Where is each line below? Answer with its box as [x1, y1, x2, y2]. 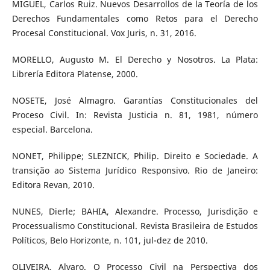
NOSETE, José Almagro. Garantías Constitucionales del [11, 94, 259, 106]
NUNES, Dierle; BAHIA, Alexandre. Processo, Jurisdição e [11, 205, 259, 217]
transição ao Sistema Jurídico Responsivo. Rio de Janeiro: [11, 164, 259, 176]
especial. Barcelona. [11, 123, 93, 135]
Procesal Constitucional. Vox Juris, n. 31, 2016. [11, 27, 196, 39]
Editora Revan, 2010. [11, 178, 95, 190]
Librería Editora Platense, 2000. [11, 67, 138, 80]
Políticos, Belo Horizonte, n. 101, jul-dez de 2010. [11, 234, 208, 246]
